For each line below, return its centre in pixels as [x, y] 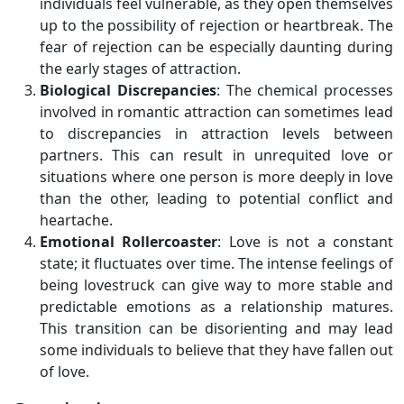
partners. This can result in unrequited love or [216, 155]
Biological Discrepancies [128, 90]
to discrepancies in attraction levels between [216, 133]
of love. [64, 371]
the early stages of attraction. [140, 68]
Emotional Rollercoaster [129, 241]
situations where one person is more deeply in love [216, 176]
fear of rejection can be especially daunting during [216, 46]
